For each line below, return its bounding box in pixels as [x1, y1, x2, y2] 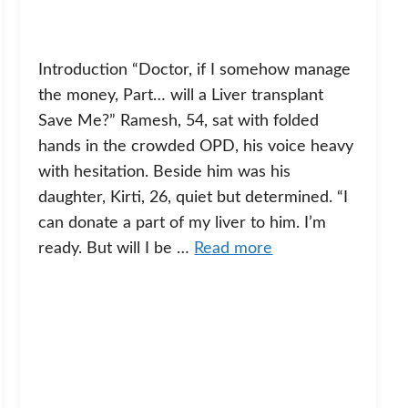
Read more [194, 240, 273, 258]
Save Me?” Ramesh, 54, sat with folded [38, 113, 320, 130]
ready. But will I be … [38, 240, 195, 258]
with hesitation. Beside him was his [38, 164, 291, 181]
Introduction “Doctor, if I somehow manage [38, 62, 352, 79]
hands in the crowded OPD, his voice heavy [38, 138, 354, 156]
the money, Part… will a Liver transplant [38, 87, 324, 105]
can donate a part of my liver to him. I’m [38, 215, 327, 232]
